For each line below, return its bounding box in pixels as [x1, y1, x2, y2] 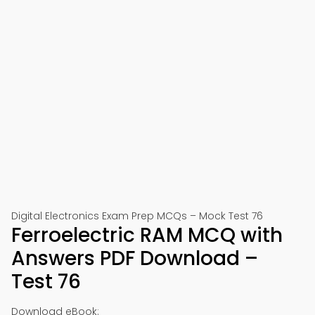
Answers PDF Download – [11, 245, 258, 272]
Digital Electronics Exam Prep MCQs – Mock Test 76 [11, 209, 263, 223]
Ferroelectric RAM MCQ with [11, 221, 283, 249]
